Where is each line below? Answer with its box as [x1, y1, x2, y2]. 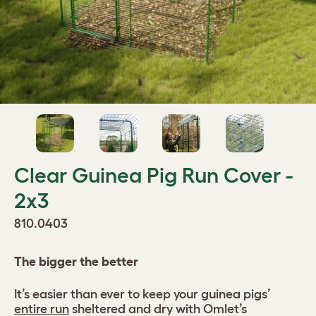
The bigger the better [14, 255, 138, 269]
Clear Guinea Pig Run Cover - [14, 164, 293, 187]
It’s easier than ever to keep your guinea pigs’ [14, 287, 271, 301]
